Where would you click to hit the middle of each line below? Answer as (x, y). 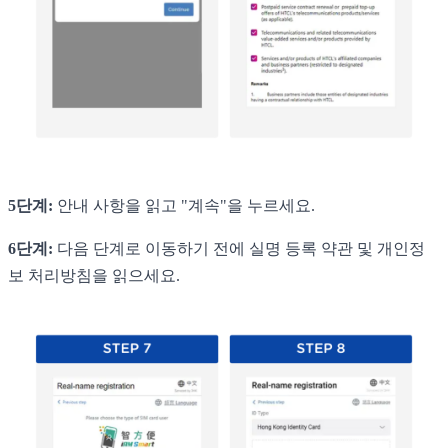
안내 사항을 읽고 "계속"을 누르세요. (184, 205)
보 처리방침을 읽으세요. (94, 275)
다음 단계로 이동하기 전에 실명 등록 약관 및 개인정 (239, 248)
